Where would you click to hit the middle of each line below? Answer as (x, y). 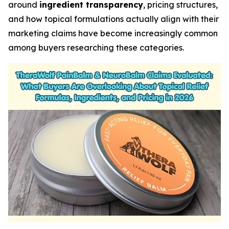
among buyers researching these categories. (96, 48)
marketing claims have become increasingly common (113, 33)
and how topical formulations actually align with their (113, 19)
